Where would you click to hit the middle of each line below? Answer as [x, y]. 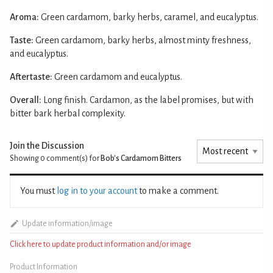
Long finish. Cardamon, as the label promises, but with [148, 100]
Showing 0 [27, 158]
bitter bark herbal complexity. [68, 113]
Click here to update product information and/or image [101, 244]
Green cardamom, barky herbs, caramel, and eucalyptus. [150, 17]
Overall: [26, 100]
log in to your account [97, 190]
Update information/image [67, 223]
